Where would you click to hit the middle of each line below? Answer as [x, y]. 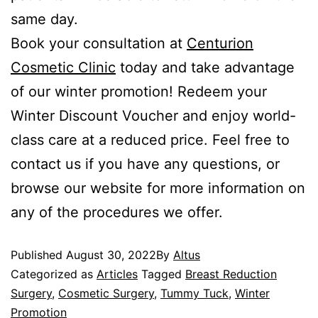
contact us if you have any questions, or [145, 164]
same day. [44, 19]
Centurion [220, 43]
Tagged [163, 274]
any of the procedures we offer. [117, 212]
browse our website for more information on [158, 188]
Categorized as [54, 274]
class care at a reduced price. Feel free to [150, 140]
